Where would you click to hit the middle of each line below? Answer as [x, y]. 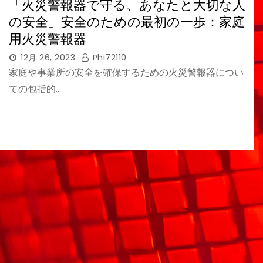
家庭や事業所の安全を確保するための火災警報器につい [126, 72]
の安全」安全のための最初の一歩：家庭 [127, 22]
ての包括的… [35, 89]
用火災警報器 [48, 39]
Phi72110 [108, 57]
